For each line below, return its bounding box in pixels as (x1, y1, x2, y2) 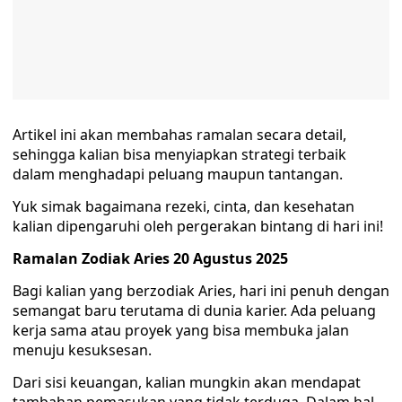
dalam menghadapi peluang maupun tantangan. (13, 164, 343, 184)
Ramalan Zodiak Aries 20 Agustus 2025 (13, 249, 288, 268)
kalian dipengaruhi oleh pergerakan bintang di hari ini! (13, 216, 383, 236)
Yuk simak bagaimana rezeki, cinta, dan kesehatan (13, 197, 354, 216)
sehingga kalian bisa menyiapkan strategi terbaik (13, 144, 346, 164)
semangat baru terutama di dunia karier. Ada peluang (13, 301, 376, 320)
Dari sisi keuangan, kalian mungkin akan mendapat (13, 372, 361, 392)
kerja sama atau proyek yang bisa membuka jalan (13, 320, 349, 340)
